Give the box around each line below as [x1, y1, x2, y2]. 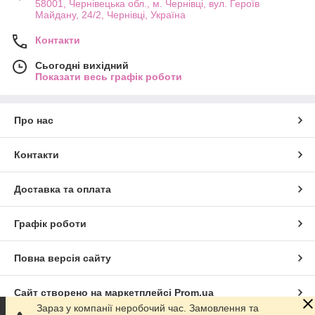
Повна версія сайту [14, 252, 111, 264]
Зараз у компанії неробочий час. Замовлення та [37, 302, 259, 314]
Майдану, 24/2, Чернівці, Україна [35, 8, 186, 20]
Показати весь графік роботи [35, 70, 182, 82]
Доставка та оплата [14, 183, 111, 195]
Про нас [14, 114, 53, 126]
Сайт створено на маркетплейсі [14, 286, 174, 298]
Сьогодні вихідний [35, 59, 129, 71]
